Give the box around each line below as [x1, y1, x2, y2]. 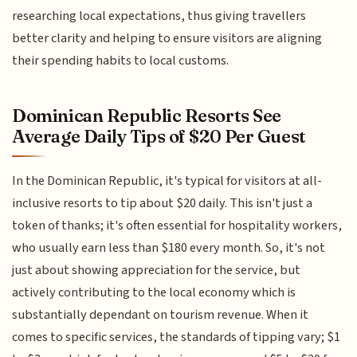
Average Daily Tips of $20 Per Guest [12, 125, 306, 148]
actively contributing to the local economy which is [12, 283, 296, 303]
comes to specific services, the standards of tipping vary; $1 [12, 328, 341, 347]
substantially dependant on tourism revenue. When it [12, 305, 309, 325]
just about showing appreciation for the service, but [12, 261, 301, 280]
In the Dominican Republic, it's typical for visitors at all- [12, 171, 323, 191]
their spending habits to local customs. [12, 50, 229, 70]
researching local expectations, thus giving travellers [12, 6, 307, 25]
